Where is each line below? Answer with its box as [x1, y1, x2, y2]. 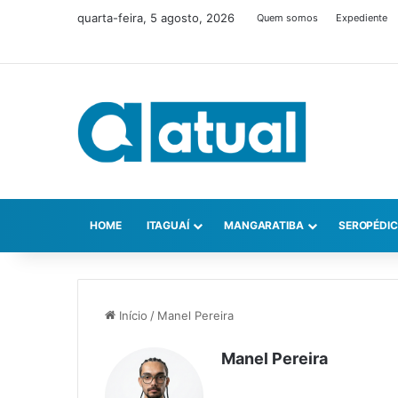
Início [115, 308, 147, 323]
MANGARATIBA [223, 219, 304, 233]
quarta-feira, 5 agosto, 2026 [77, 11, 235, 25]
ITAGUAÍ [146, 219, 189, 233]
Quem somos [257, 12, 318, 24]
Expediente [336, 12, 387, 24]
